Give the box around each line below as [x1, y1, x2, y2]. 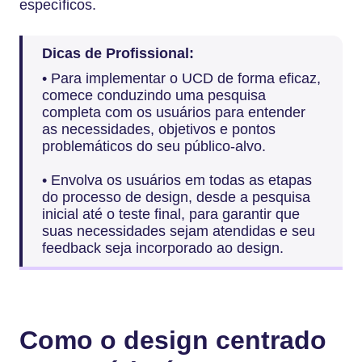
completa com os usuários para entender [42, 104, 305, 120]
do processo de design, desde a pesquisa [42, 189, 310, 205]
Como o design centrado [19, 326, 326, 355]
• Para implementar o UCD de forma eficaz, [42, 70, 321, 86]
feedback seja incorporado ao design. [42, 240, 284, 256]
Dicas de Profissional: [42, 44, 198, 61]
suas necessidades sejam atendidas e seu [42, 223, 315, 239]
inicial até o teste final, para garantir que [42, 206, 300, 222]
